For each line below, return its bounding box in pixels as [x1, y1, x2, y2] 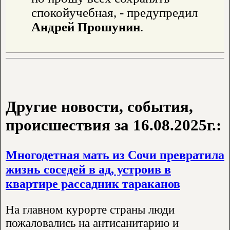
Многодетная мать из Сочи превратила [6, 148, 224, 162]
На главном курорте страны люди [6, 203, 175, 217]
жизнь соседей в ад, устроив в [6, 162, 171, 177]
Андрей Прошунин [31, 20, 140, 34]
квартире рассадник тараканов [6, 177, 180, 191]
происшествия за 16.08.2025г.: [6, 116, 221, 135]
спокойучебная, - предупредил [31, 5, 198, 20]
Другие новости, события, [6, 98, 193, 116]
